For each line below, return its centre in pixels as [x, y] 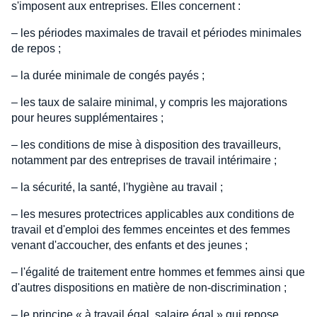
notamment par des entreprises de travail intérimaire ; [144, 160]
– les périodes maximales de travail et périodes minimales [156, 33]
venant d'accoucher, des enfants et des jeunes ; [129, 245]
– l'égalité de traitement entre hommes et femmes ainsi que [158, 272]
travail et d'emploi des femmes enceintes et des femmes [151, 230]
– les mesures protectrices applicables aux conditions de [153, 214]
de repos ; [36, 48]
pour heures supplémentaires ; [87, 118]
